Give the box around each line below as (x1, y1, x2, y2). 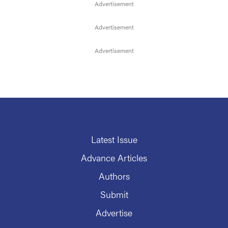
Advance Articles (81, 151, 147, 164)
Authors (98, 169, 130, 182)
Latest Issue (91, 133, 137, 146)
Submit (100, 188, 128, 201)
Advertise (96, 206, 132, 219)
